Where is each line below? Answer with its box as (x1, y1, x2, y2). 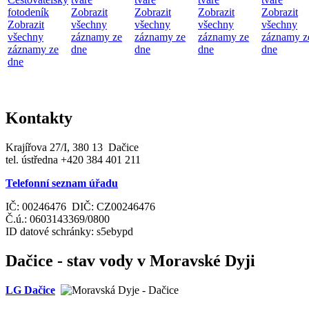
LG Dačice (6, 283, 55, 296)
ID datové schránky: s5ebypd (6, 225, 133, 237)
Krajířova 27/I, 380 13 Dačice (6, 141, 139, 153)
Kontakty (6, 109, 72, 128)
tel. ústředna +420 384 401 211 (6, 153, 141, 166)
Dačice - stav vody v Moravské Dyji (6, 251, 255, 270)
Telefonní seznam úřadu (6, 177, 118, 189)
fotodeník (8, 6, 49, 19)
